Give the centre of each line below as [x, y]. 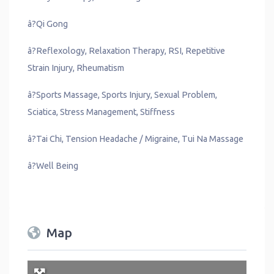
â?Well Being [53, 166]
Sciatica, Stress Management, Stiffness [101, 112]
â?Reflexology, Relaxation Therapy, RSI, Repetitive [127, 51]
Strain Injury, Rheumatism [76, 68]
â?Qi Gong [48, 24]
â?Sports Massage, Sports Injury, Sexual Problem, [123, 95]
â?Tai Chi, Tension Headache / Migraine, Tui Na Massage [136, 139]
